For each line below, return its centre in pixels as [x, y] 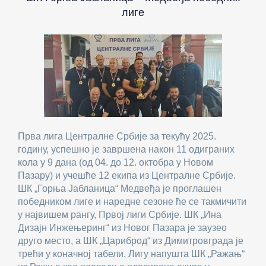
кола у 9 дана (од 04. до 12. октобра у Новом [115, 162]
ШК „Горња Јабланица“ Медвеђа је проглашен [120, 189]
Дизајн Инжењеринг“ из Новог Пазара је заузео [122, 228]
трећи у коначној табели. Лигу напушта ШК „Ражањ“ [131, 254]
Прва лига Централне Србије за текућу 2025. [117, 136]
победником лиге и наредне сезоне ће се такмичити [132, 202]
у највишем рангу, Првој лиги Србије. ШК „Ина [120, 215]
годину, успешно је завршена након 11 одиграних [126, 149]
